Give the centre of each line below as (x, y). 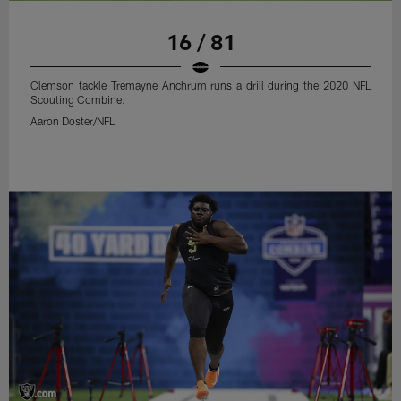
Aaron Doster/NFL (73, 120)
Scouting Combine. (78, 99)
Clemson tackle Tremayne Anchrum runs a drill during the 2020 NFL (200, 85)
